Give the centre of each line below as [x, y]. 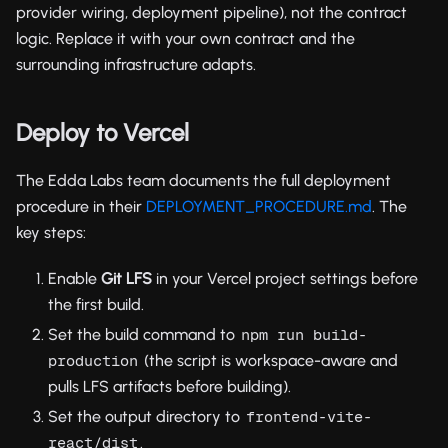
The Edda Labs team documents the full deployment [203, 180]
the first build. [96, 304]
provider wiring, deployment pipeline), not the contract [211, 12]
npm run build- [304, 334]
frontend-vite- [309, 416]
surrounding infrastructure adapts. [136, 64]
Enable [74, 278]
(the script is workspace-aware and [269, 360]
